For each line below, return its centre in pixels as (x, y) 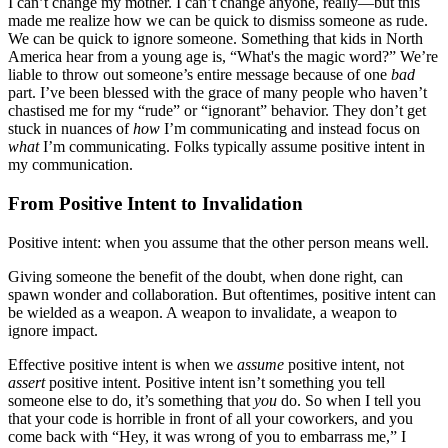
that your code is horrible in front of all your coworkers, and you (210, 418)
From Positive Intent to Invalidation (155, 204)
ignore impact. (53, 330)
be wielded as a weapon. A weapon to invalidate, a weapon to (202, 312)
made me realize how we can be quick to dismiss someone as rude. (218, 21)
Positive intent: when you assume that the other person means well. (218, 242)
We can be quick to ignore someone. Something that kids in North (215, 39)
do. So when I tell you (351, 400)
